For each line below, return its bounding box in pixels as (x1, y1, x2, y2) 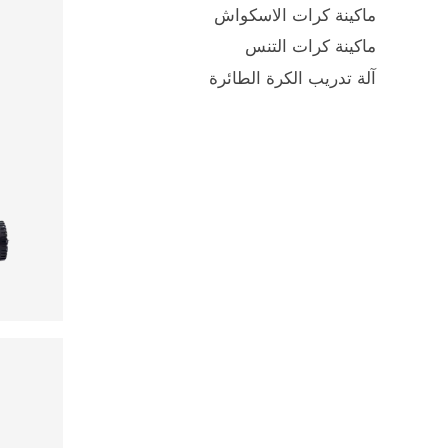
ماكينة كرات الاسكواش (214, 5, 376, 25)
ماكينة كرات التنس (245, 37, 376, 57)
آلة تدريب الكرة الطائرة (209, 68, 376, 88)
